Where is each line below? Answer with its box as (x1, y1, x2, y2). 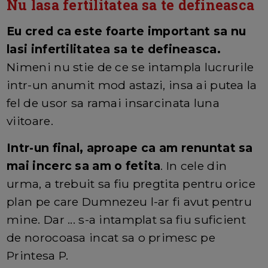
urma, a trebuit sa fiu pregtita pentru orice (7, 176, 255, 191)
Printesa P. (7, 248, 69, 263)
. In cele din (160, 159, 227, 173)
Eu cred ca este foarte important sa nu (7, 24, 246, 39)
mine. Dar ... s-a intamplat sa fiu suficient (7, 212, 246, 227)
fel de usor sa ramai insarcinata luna (7, 96, 220, 111)
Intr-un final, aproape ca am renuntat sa (7, 141, 253, 156)
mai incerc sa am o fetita (7, 159, 161, 173)
